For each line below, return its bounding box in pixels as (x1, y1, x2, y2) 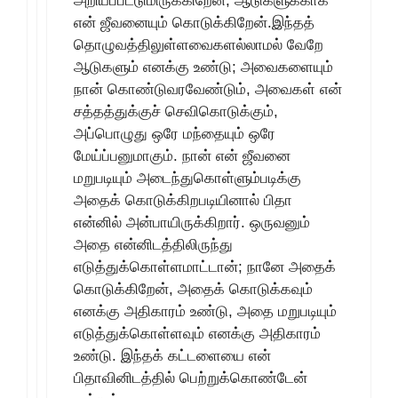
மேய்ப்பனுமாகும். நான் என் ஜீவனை (74, 147, 291, 164)
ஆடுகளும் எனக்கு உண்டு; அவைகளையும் (74, 58, 333, 76)
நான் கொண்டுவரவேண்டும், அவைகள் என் (74, 80, 342, 98)
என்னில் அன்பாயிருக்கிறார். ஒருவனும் (74, 213, 310, 231)
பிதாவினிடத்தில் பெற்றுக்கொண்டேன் (74, 369, 307, 386)
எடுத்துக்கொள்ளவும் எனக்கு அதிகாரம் (74, 324, 321, 342)
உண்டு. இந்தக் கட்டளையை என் (74, 346, 271, 364)
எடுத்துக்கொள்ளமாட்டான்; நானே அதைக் (74, 258, 336, 275)
